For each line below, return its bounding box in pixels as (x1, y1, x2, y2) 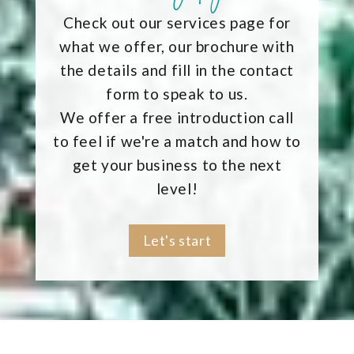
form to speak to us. (106, 84, 248, 103)
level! (156, 179, 198, 198)
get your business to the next (72, 155, 282, 174)
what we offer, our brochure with (59, 36, 295, 55)
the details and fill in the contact (59, 60, 294, 79)
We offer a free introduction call (60, 107, 294, 126)
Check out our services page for (63, 13, 291, 32)
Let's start (142, 232, 212, 250)
